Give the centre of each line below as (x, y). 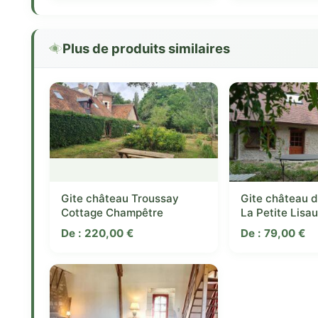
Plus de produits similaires (146, 48)
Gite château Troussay (120, 198)
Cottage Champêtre (112, 212)
